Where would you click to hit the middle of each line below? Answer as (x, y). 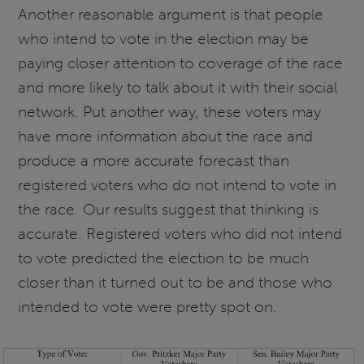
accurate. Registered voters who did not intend (180, 234)
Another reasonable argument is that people (171, 15)
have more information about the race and (166, 136)
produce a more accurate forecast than (154, 161)
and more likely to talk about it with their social (178, 88)
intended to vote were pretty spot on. (148, 307)
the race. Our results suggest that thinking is (169, 210)
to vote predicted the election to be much (164, 258)
